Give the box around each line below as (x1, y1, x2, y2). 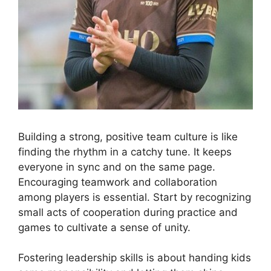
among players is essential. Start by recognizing (18, 191, 251, 203)
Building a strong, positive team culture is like (18, 130, 238, 143)
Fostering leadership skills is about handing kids (18, 252, 251, 264)
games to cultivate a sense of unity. (18, 221, 191, 233)
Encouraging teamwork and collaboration (18, 175, 217, 188)
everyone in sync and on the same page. (18, 160, 215, 173)
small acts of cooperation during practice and (18, 206, 238, 218)
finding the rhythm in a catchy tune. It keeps (18, 145, 232, 158)
